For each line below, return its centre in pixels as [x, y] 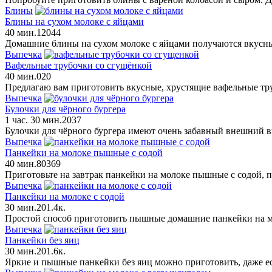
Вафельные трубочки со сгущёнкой [78, 65]
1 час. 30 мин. [33, 120]
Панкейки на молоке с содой [65, 196]
